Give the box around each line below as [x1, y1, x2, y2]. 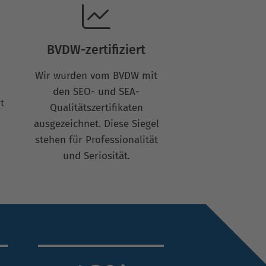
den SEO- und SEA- [53, 85, 140, 98]
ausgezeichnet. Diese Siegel [33, 117, 159, 130]
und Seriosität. [62, 149, 130, 162]
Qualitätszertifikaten [49, 101, 143, 114]
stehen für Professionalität [34, 133, 158, 146]
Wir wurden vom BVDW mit [35, 69, 158, 82]
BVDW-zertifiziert [47, 42, 146, 58]
